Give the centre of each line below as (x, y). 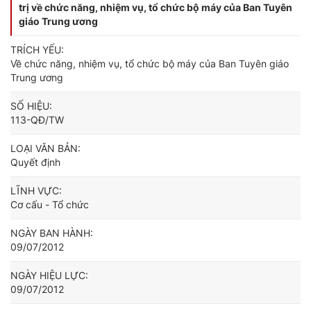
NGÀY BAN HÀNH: (52, 233)
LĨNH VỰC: (36, 191)
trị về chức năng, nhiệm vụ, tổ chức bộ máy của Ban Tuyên (155, 7)
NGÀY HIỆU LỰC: (49, 275)
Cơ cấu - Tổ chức (50, 204)
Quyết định (35, 162)
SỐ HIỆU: (31, 106)
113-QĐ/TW (37, 120)
